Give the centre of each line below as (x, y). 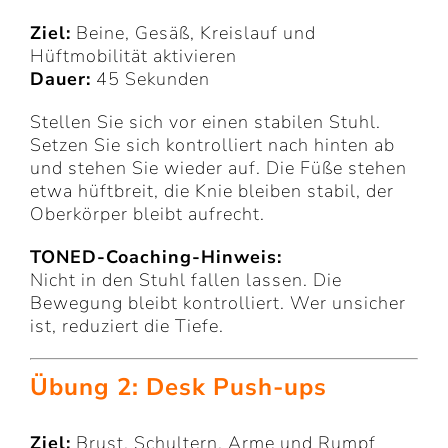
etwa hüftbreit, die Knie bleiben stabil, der (212, 191)
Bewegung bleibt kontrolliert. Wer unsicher (218, 303)
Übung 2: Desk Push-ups (178, 387)
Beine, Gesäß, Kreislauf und (193, 33)
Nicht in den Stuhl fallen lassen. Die (186, 280)
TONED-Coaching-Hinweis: (156, 257)
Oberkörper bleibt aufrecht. (147, 214)
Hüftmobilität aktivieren (133, 56)
